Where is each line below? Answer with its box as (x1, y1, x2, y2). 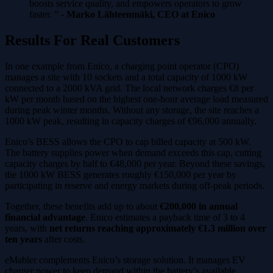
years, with (5, 223, 49, 233)
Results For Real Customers (5, 32, 180, 49)
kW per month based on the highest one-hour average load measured (5, 94, 268, 104)
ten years (5, 234, 42, 244)
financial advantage (5, 212, 85, 222)
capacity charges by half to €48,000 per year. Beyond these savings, (5, 158, 265, 169)
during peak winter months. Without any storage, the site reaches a (5, 105, 259, 115)
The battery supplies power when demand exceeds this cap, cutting (5, 147, 261, 158)
